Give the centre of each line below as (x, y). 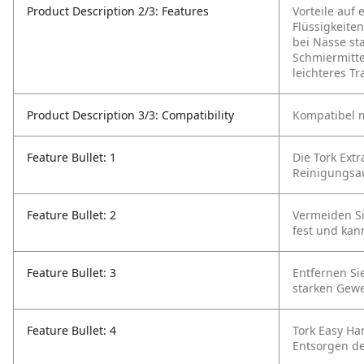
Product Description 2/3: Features (118, 11)
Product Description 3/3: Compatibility (130, 115)
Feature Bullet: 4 (71, 330)
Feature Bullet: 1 (71, 157)
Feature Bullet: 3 (71, 273)
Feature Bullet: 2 (71, 215)
